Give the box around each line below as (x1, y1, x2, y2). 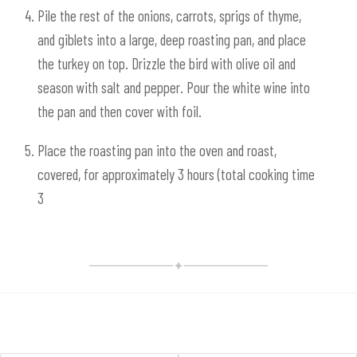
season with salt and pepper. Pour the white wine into (37, 78, 310, 97)
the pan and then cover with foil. (37, 102, 202, 121)
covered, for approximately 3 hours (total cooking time (37, 164, 315, 183)
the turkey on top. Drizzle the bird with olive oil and (37, 54, 296, 73)
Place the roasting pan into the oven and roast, (37, 140, 277, 159)
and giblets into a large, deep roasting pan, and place (37, 30, 306, 49)
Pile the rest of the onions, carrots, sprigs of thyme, (37, 6, 301, 25)
